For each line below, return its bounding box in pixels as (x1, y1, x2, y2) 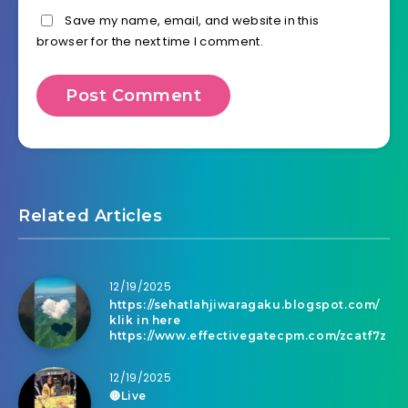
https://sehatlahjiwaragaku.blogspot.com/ (109, 298, 381, 312)
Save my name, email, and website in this (65, 12, 320, 30)
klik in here (109, 313, 181, 328)
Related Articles (18, 206, 163, 227)
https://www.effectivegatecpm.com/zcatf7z (109, 329, 388, 343)
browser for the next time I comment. (36, 33, 263, 51)
